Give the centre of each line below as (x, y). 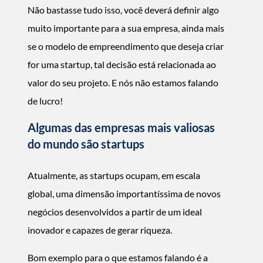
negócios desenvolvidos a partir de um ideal (115, 212)
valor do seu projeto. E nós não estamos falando (123, 82)
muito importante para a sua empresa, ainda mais (126, 28)
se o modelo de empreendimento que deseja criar (126, 46)
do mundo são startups (86, 144)
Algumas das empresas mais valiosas (121, 127)
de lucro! (45, 101)
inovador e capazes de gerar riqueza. (100, 230)
